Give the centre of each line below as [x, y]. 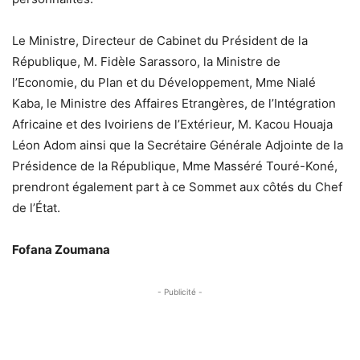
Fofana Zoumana [61, 249]
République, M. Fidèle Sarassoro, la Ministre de [146, 61]
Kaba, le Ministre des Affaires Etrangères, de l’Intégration [174, 103]
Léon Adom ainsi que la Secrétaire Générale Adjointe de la [178, 145]
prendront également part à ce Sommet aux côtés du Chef [177, 186]
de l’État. [36, 207]
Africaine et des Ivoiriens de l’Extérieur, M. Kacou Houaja [172, 124]
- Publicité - [180, 291]
